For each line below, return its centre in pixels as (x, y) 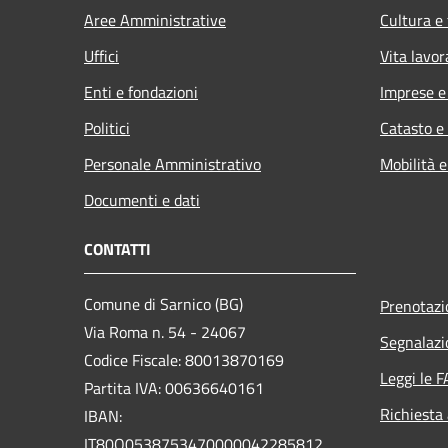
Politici (107, 127)
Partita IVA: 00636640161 (174, 387)
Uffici (101, 55)
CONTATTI (117, 248)
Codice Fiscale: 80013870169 (184, 359)
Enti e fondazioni (141, 91)
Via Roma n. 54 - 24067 (165, 331)
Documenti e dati (142, 199)
